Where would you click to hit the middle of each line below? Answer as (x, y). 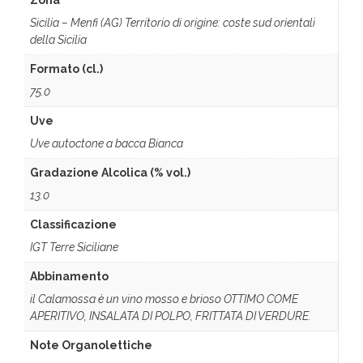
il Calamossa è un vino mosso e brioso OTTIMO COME (164, 299)
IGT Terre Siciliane (74, 248)
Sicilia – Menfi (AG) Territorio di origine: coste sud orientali (173, 23)
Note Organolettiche (91, 346)
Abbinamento (69, 277)
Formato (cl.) (66, 69)
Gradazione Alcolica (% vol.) (110, 173)
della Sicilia (58, 40)
